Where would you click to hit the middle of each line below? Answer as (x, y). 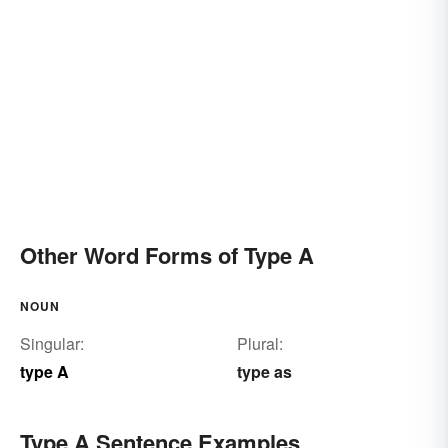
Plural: (259, 343)
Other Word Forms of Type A (167, 254)
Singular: (52, 343)
